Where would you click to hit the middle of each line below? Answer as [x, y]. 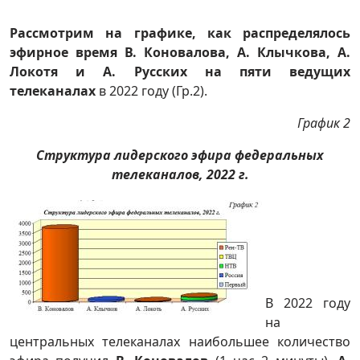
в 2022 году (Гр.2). [151, 91]
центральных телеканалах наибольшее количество [180, 342]
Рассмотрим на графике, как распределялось [180, 33]
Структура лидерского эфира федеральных [180, 155]
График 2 [324, 123]
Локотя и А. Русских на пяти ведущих [180, 72]
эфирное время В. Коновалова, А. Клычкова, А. [180, 52]
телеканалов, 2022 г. [180, 174]
